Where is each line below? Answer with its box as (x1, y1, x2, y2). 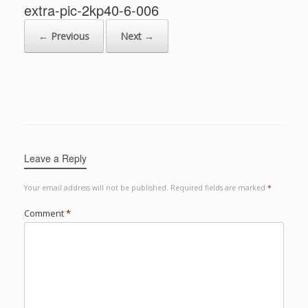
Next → (120, 30, 154, 43)
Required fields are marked (170, 183, 267, 193)
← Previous (38, 30, 89, 43)
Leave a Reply (24, 151, 87, 166)
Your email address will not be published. (24, 183, 168, 193)
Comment (24, 207, 66, 220)
